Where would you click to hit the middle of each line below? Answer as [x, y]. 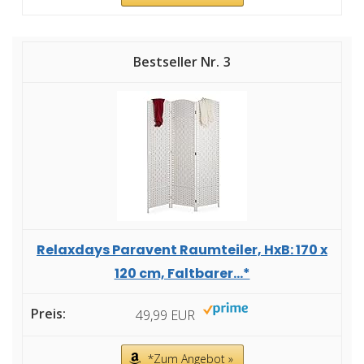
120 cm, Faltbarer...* [182, 274]
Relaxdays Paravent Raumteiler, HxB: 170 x [182, 250]
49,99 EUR [165, 315]
